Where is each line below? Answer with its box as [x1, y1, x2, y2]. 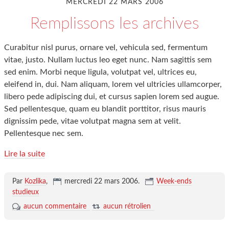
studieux [12, 189, 39, 196]
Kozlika [24, 178, 46, 185]
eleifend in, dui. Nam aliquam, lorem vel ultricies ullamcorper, [4, 80, 222, 88]
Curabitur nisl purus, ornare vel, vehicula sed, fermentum [4, 43, 208, 52]
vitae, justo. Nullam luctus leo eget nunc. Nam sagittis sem [4, 56, 212, 64]
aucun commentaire [23, 203, 86, 210]
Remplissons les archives [30, 15, 199, 32]
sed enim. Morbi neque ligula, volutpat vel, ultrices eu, [4, 68, 197, 76]
